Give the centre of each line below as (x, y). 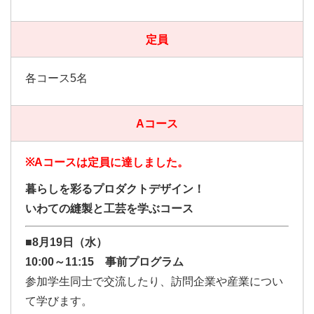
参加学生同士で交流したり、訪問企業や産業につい (154, 281)
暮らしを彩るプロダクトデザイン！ (115, 189)
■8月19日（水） (66, 242)
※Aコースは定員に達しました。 (107, 162)
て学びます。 (59, 301)
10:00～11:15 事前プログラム (104, 262)
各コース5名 (56, 78)
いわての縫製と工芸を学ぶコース (109, 209)
